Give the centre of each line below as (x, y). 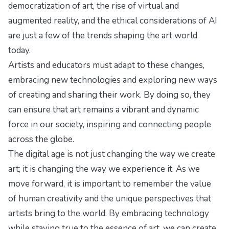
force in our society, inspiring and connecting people (110, 125)
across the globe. (41, 140)
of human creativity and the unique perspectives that (110, 199)
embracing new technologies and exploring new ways (113, 80)
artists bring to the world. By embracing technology (109, 214)
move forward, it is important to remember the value (110, 184)
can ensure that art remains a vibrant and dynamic (104, 110)
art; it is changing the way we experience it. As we (104, 169)
